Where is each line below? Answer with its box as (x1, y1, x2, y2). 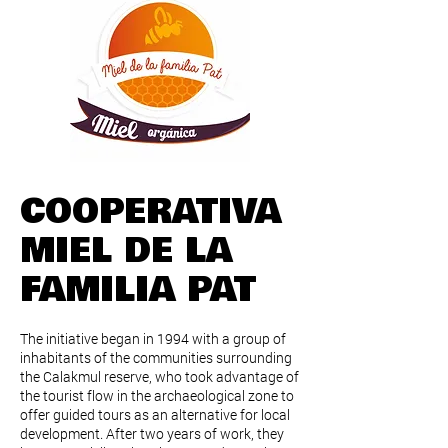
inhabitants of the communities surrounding (20, 348, 292, 367)
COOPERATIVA (20, 185, 281, 237)
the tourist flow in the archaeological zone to (20, 386, 294, 405)
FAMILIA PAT (20, 263, 256, 315)
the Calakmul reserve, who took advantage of (20, 367, 299, 386)
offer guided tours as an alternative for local (20, 405, 290, 424)
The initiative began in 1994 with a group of (20, 329, 286, 348)
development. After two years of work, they (20, 424, 284, 443)
